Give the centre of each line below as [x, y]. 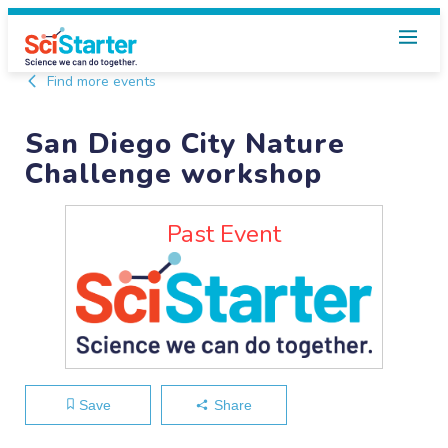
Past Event [224, 234]
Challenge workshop [174, 174]
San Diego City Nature [185, 144]
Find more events [100, 81]
